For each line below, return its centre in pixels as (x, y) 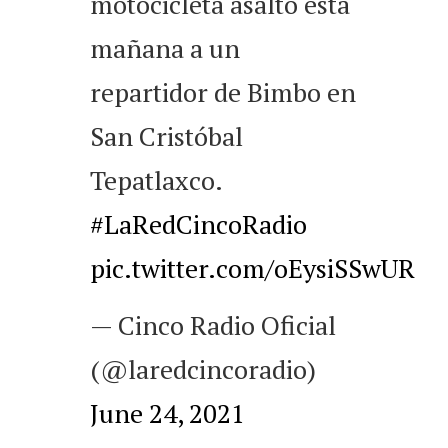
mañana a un (165, 48)
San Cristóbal (166, 136)
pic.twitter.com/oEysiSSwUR (252, 268)
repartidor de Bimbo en (223, 92)
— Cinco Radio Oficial (213, 325)
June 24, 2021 (167, 413)
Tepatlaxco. (156, 180)
